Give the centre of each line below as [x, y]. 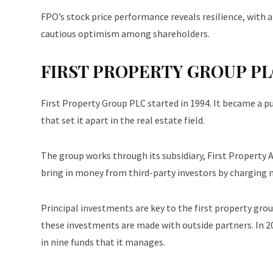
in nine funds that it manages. [103, 242]
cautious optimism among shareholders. [125, 34]
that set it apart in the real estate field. [123, 120]
